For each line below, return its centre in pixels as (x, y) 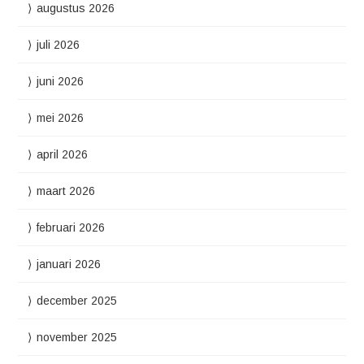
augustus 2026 (76, 8)
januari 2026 (69, 264)
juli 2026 (58, 45)
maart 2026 (66, 191)
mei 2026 (61, 118)
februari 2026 (71, 227)
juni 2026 (61, 81)
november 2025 (77, 337)
